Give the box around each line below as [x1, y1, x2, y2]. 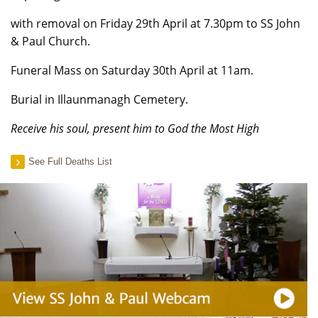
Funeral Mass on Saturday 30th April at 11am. [11, 62, 253, 78]
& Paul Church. [11, 33, 90, 49]
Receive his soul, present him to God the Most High [11, 121, 259, 136]
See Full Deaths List [28, 156, 112, 167]
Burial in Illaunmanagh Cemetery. [11, 92, 188, 107]
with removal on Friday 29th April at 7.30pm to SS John [11, 16, 300, 31]
